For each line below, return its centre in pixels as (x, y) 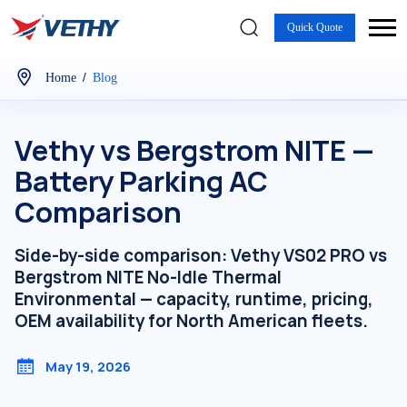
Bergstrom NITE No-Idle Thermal (148, 277)
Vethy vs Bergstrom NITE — (194, 151)
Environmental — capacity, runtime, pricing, (194, 299)
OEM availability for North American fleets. (191, 321)
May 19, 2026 (88, 366)
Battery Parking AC (141, 182)
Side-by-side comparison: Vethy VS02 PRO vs (201, 255)
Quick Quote (315, 27)
